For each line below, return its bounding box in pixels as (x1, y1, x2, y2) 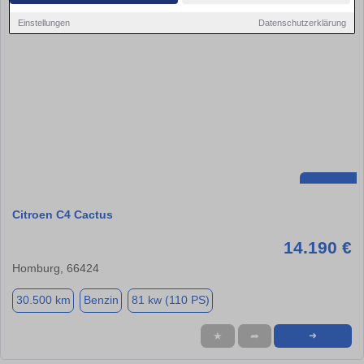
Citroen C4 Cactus (12, 207, 113, 221)
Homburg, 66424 (12, 261, 99, 275)
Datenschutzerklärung (258, 17, 346, 28)
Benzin (83, 293, 119, 307)
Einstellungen (18, 17, 71, 28)
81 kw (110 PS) (131, 293, 210, 307)
